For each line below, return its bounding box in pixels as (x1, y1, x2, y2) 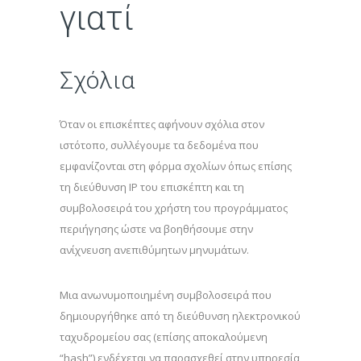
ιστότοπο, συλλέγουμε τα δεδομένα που (60, 138, 259, 152)
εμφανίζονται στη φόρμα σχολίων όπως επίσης (60, 159, 292, 173)
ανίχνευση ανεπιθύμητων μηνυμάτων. (60, 243, 249, 257)
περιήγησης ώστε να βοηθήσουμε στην (60, 222, 253, 236)
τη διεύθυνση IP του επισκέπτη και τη (60, 180, 244, 194)
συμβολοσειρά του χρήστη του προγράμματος (60, 201, 288, 215)
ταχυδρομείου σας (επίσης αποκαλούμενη (60, 330, 268, 344)
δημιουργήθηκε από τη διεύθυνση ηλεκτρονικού (60, 309, 301, 323)
